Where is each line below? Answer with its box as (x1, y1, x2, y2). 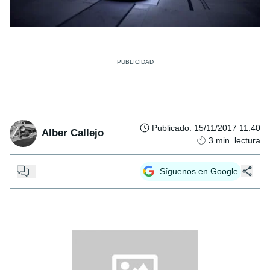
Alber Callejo (42, 127, 104, 139)
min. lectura (216, 135, 260, 145)
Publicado (152, 122, 189, 133)
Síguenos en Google (160, 166, 238, 176)
